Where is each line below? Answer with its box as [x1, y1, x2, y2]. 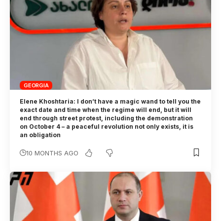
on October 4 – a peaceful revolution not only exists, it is [20, 122, 194, 130]
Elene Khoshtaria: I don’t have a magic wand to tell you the [20, 97, 201, 105]
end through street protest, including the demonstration [20, 114, 193, 122]
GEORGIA [24, 81, 49, 89]
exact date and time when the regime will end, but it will [20, 106, 192, 113]
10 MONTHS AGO [26, 148, 79, 157]
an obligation [20, 131, 63, 139]
